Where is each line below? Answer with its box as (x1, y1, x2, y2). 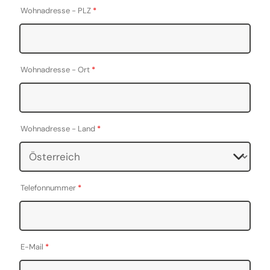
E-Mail (20, 242, 46, 252)
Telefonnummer (20, 183, 78, 193)
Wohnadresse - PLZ (20, 5, 93, 16)
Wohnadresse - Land (20, 124, 98, 134)
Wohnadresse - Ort (20, 64, 92, 75)
